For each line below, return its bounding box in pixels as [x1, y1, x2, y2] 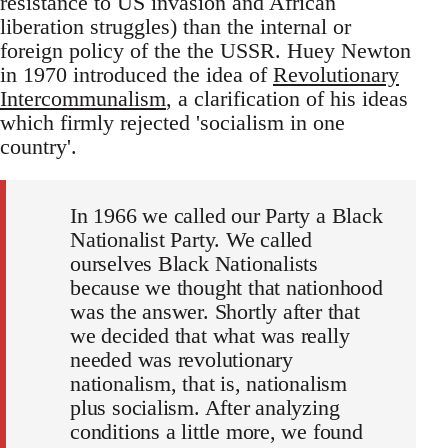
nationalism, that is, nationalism [70, 371, 348, 397]
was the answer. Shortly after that [70, 299, 360, 325]
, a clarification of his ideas [166, 86, 408, 112]
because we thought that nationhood [70, 275, 383, 301]
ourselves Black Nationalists [70, 251, 319, 277]
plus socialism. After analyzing [70, 395, 340, 421]
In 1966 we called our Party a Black [70, 203, 383, 229]
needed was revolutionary [70, 347, 293, 373]
